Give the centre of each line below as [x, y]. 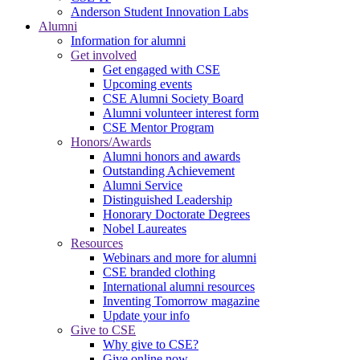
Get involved [104, 55]
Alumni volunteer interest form [181, 112]
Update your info [146, 315]
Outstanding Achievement [169, 170]
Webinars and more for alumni [180, 257]
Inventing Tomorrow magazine [181, 301]
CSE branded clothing [159, 272]
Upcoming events [147, 84]
